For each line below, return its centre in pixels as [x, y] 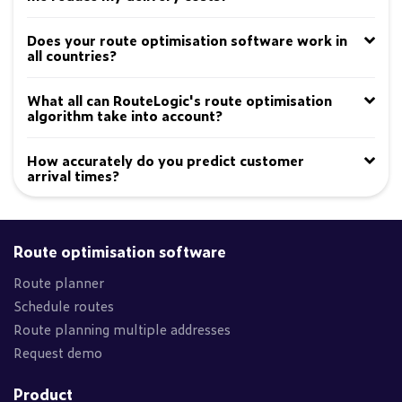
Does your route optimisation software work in [187, 40]
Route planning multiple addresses [122, 329]
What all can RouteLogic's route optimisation [179, 100]
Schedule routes [64, 306]
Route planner [59, 282]
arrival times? [73, 175]
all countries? [72, 55]
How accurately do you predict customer [166, 160]
